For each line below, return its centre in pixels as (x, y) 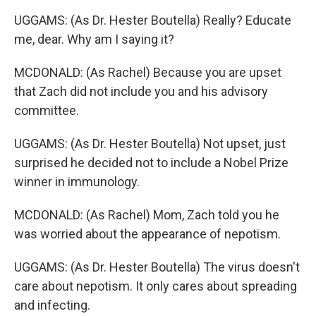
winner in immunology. (77, 182)
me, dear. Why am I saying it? (94, 39)
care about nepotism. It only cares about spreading (156, 286)
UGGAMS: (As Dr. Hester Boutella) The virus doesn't (157, 267)
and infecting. (52, 305)
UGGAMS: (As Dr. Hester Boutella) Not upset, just (150, 144)
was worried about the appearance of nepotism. (147, 234)
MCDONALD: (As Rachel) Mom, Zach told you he (147, 215)
